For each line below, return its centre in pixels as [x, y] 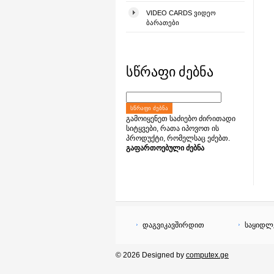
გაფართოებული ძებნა [165, 148]
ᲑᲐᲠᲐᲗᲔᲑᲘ [163, 23]
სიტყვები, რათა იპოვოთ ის [172, 128]
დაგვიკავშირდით [173, 225]
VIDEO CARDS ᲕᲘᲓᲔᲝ [181, 13]
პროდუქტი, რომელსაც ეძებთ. [178, 138]
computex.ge [207, 255]
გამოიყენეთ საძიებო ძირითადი [181, 119]
